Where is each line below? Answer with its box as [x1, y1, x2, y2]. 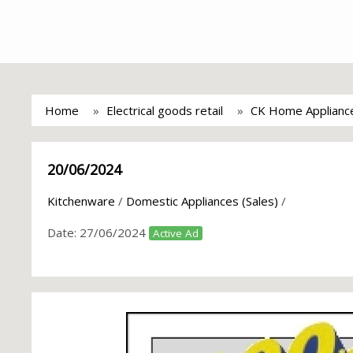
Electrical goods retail [106, 102, 223, 118]
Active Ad [153, 226, 199, 240]
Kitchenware [47, 193, 115, 209]
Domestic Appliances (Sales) [126, 193, 278, 209]
